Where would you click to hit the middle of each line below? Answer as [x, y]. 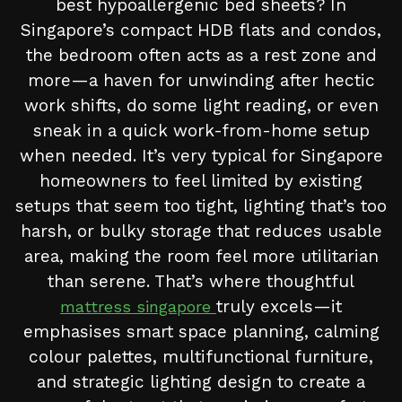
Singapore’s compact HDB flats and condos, [201, 31]
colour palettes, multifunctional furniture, [201, 357]
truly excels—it [279, 307]
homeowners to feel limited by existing [201, 181]
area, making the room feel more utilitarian [201, 257]
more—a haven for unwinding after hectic [201, 81]
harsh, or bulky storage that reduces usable [201, 232]
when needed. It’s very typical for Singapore [201, 156]
